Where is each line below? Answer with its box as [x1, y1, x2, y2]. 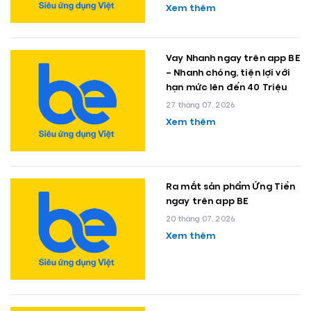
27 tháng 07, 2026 [166, 99, 235, 110]
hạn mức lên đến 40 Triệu [166, 81, 287, 92]
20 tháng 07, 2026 [166, 213, 235, 224]
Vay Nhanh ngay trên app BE [166, 51, 301, 63]
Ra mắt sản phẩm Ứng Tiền [166, 180, 296, 192]
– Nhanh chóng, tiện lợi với [166, 66, 290, 78]
